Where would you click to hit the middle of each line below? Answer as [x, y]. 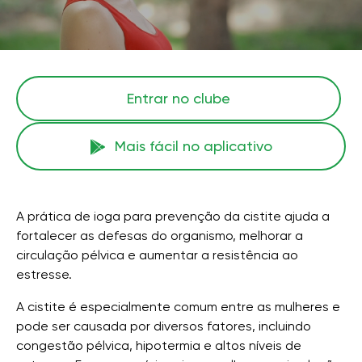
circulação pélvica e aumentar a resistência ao [157, 255]
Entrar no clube [179, 98]
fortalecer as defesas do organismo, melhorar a [160, 236]
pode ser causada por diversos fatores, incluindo [164, 326]
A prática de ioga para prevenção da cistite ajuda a [173, 216]
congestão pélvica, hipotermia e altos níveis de [159, 345]
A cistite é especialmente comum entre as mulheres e [178, 307]
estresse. [44, 274]
